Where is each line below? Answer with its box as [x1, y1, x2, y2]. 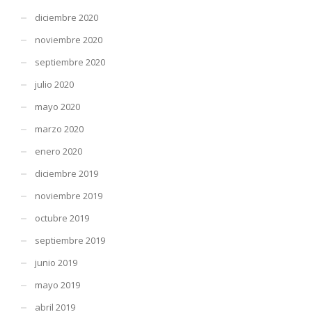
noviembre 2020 [35, 33, 102, 46]
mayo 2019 [35, 278, 80, 291]
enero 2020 [35, 144, 82, 157]
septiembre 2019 [35, 233, 105, 247]
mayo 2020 [35, 100, 80, 113]
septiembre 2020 [35, 55, 105, 68]
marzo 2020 [35, 122, 84, 135]
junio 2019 [35, 256, 77, 269]
